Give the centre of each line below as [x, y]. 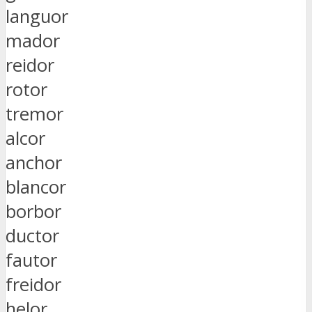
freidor [33, 284]
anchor [34, 162]
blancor [36, 187]
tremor [34, 114]
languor [37, 16]
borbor [33, 211]
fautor [31, 260]
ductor [32, 235]
